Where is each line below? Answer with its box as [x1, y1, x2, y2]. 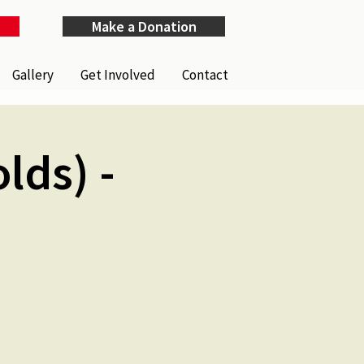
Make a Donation [91, 17, 197, 36]
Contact [182, 66, 229, 84]
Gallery [12, 66, 54, 84]
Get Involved [80, 66, 156, 84]
